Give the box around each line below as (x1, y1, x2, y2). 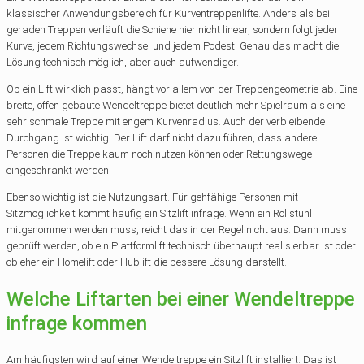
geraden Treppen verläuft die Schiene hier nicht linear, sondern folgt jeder (6, 23, 338, 36)
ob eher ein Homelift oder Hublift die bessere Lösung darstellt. (6, 255, 287, 268)
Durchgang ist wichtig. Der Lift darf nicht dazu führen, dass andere (6, 131, 317, 144)
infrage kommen (6, 311, 147, 335)
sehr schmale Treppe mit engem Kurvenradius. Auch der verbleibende (6, 115, 325, 128)
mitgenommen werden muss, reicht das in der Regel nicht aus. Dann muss (6, 223, 347, 236)
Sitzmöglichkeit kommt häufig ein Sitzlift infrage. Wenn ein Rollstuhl (6, 206, 312, 219)
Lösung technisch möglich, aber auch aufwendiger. (6, 55, 239, 68)
